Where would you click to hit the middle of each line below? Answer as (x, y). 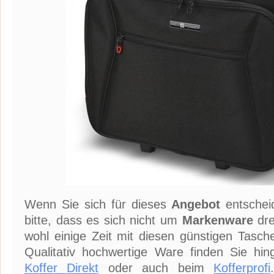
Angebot (196, 204)
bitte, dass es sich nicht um (103, 220)
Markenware (217, 220)
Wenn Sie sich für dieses (98, 204)
